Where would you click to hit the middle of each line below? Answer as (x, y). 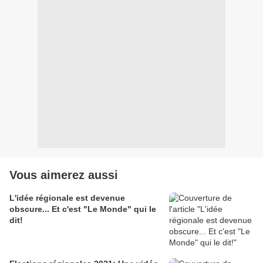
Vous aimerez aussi (64, 175)
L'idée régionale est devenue (67, 198)
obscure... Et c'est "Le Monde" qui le (83, 209)
